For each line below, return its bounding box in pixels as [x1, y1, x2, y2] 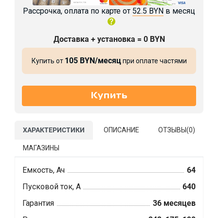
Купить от [31, 57, 65, 65]
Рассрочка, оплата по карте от [23, 6, 132, 16]
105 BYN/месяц [64, 56, 121, 66]
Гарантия [22, 199, 54, 208]
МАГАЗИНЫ [23, 144, 59, 152]
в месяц [163, 6, 195, 16]
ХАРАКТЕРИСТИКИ [23, 126, 85, 134]
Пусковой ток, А [22, 182, 81, 192]
